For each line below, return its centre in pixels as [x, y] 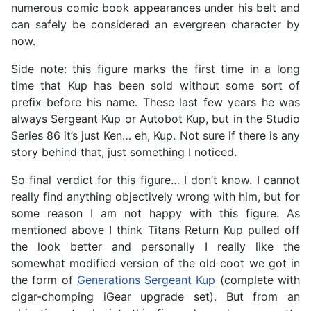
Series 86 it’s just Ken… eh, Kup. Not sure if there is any [155, 136]
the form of [44, 280]
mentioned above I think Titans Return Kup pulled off [155, 230]
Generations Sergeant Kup [146, 280]
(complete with [258, 280]
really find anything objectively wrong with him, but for [155, 197]
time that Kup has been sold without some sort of [155, 86]
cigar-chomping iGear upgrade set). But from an [155, 297]
